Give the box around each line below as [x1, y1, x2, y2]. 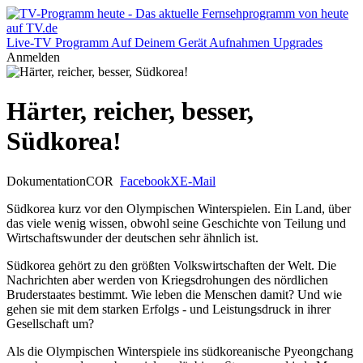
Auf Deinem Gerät [111, 36, 207, 49]
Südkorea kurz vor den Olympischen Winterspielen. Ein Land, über [6, 201, 351, 216]
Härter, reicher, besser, [6, 96, 254, 126]
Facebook [120, 173, 170, 188]
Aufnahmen [209, 36, 270, 49]
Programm [55, 36, 109, 49]
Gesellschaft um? [6, 316, 94, 331]
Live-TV [6, 36, 52, 49]
